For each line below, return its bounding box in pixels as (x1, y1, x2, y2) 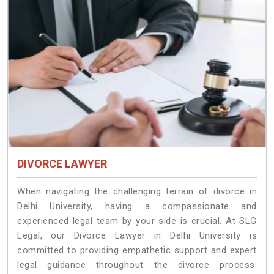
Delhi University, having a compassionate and (17, 201, 257, 212)
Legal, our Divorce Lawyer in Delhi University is (17, 230, 257, 242)
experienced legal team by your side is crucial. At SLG (17, 215, 257, 227)
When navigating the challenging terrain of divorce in (17, 186, 257, 198)
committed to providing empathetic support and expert (17, 245, 257, 256)
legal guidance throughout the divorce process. (17, 259, 257, 271)
